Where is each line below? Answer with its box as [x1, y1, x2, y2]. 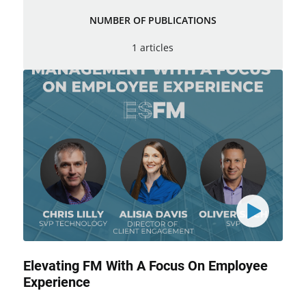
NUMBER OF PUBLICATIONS [89, 14, 217, 27]
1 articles [132, 40, 174, 54]
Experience [23, 274, 90, 291]
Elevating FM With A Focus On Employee [23, 258, 268, 275]
